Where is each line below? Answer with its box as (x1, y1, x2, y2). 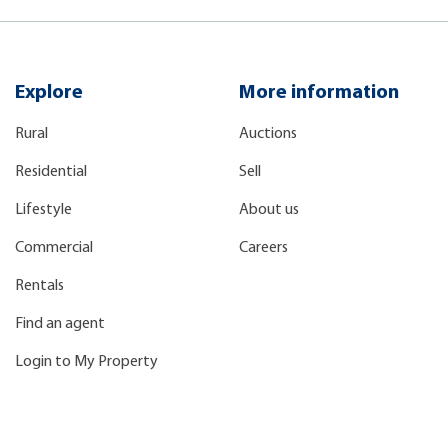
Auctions (239, 126, 297, 142)
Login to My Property (15, 354, 158, 370)
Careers (239, 240, 288, 256)
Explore (15, 83, 83, 103)
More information (239, 83, 399, 103)
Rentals (15, 278, 64, 294)
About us (239, 202, 299, 218)
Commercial (15, 240, 93, 256)
